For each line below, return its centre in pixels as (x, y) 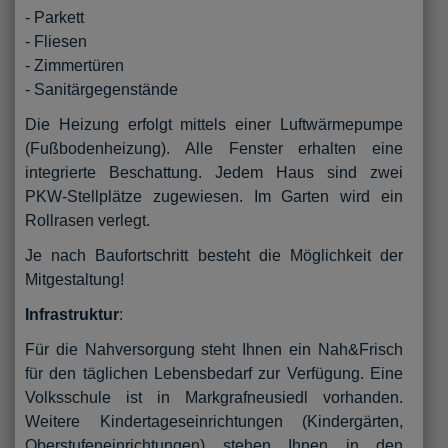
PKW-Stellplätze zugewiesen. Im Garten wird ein (214, 196)
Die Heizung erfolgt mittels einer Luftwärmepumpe (214, 124)
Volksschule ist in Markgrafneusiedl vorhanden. (214, 397)
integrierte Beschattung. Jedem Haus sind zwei (214, 172)
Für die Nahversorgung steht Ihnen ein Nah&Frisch (214, 349)
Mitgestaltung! (74, 279)
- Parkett (54, 17)
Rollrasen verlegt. (89, 220)
